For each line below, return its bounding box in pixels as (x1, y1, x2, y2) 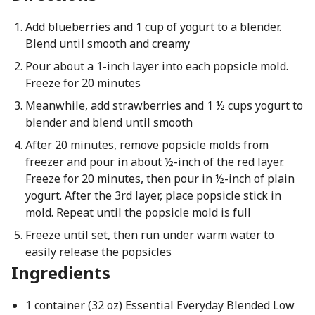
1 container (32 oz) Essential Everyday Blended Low (25, 297, 295, 313)
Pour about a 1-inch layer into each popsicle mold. (25, 58, 288, 74)
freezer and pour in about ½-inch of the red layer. (25, 154, 284, 169)
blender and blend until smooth (25, 115, 193, 130)
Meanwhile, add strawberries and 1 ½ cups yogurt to (25, 98, 303, 113)
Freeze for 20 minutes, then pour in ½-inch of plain (25, 171, 295, 186)
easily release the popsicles (25, 244, 172, 259)
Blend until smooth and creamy (25, 36, 190, 51)
